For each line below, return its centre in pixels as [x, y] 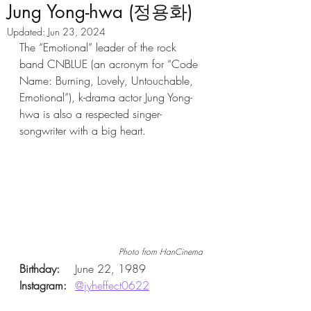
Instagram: [43, 285]
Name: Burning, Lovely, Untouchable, [108, 81]
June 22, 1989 [112, 268]
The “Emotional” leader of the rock [100, 47]
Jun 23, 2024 [77, 32]
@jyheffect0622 [112, 285]
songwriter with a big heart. [84, 131]
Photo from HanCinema [161, 251]
